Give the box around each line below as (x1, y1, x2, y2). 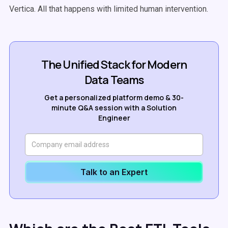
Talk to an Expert (80, 167, 148, 177)
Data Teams (84, 72, 144, 88)
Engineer (98, 113, 130, 123)
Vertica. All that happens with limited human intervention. (9, 4, 210, 14)
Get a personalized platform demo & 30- (44, 93, 184, 102)
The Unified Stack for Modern (41, 57, 187, 72)
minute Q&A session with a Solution (51, 103, 177, 112)
